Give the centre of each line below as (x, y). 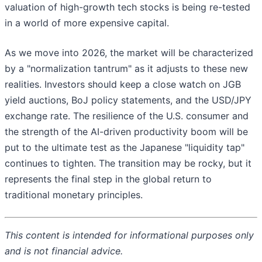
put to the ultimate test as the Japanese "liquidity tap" (125, 148)
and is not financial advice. (64, 251)
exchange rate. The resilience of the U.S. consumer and (127, 116)
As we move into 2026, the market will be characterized (129, 53)
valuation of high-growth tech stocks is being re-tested (127, 7)
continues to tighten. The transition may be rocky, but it (128, 163)
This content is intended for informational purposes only (129, 235)
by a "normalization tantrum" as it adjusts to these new (126, 69)
